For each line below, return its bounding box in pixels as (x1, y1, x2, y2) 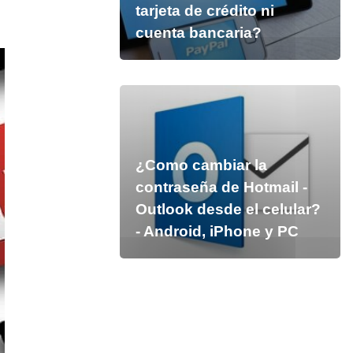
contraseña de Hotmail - (135, 179, 307, 195)
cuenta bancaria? (135, 24, 262, 41)
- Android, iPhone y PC (135, 223, 299, 240)
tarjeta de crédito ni (135, 2, 274, 19)
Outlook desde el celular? (135, 201, 321, 217)
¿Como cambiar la (135, 157, 267, 173)
